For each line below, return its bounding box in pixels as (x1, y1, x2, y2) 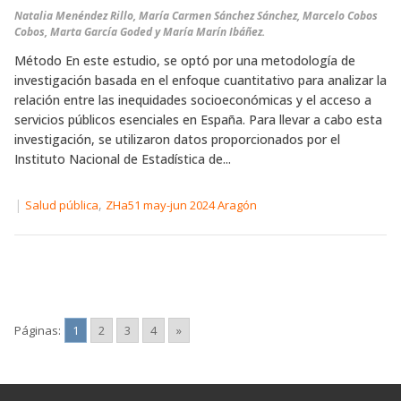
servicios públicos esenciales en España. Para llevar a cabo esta (14, 111, 382, 129)
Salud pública (25, 197, 98, 214)
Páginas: (14, 321, 61, 338)
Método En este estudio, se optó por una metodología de (14, 52, 355, 70)
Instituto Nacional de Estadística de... (14, 150, 231, 168)
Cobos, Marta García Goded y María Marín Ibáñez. (14, 24, 265, 40)
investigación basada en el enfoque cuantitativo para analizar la (14, 72, 387, 90)
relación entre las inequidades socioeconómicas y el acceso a (14, 91, 371, 109)
